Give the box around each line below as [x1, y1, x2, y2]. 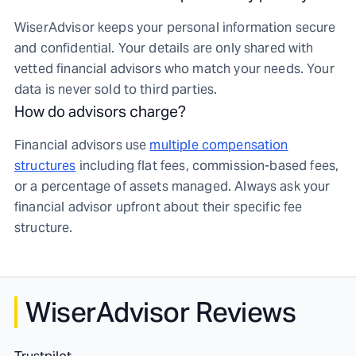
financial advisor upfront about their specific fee [14, 199, 303, 215]
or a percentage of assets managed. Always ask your [14, 178, 331, 195]
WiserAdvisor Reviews [25, 295, 296, 330]
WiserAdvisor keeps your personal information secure [14, 19, 336, 36]
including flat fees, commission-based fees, [79, 157, 339, 174]
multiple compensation [149, 137, 288, 153]
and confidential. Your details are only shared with [14, 40, 314, 56]
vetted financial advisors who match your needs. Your [14, 60, 335, 77]
